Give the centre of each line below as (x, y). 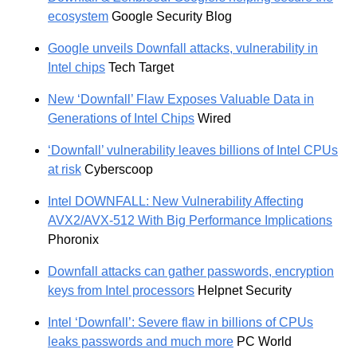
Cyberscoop (117, 170)
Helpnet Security (243, 291)
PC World (263, 342)
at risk (65, 170)
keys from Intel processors (121, 291)
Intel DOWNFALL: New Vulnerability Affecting (176, 202)
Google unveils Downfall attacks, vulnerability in (183, 49)
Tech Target (139, 68)
